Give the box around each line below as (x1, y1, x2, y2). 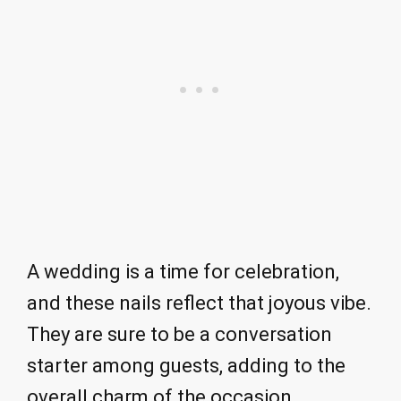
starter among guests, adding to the (27, 354, 346, 378)
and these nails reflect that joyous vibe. (27, 292, 371, 315)
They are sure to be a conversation (27, 323, 332, 346)
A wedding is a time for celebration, (27, 260, 339, 284)
